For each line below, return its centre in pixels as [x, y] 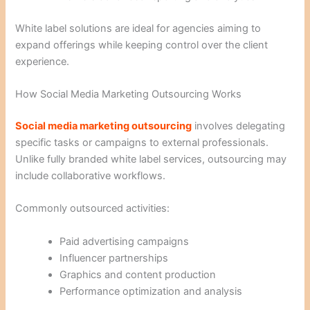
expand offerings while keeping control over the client [142, 45]
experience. [43, 61]
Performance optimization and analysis [151, 291]
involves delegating [239, 126]
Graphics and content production [138, 274]
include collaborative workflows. [91, 176]
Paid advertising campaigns [125, 241]
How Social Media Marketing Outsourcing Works [129, 94]
